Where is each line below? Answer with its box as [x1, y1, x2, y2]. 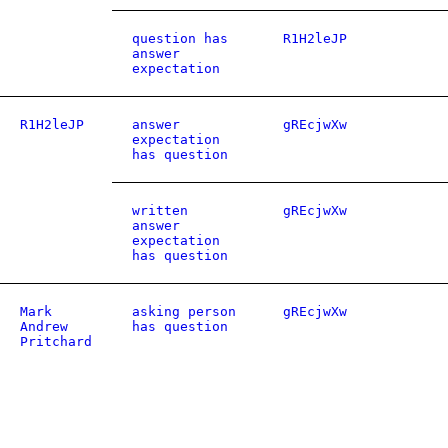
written [132, 203, 188, 218]
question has [132, 31, 228, 46]
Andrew [20, 319, 68, 334]
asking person [132, 304, 236, 319]
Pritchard [20, 334, 92, 349]
